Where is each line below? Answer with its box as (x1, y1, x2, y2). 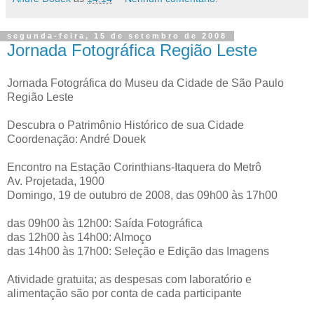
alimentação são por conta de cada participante (7, 287, 242, 300)
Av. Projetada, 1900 (7, 175, 104, 188)
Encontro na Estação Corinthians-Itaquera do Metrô (7, 161, 261, 174)
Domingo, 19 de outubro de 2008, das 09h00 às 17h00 (7, 189, 278, 202)
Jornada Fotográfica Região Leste (7, 40, 257, 60)
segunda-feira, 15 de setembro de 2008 (7, 32, 227, 41)
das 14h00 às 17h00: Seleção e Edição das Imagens (7, 245, 269, 258)
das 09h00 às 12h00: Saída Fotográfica (7, 217, 203, 230)
